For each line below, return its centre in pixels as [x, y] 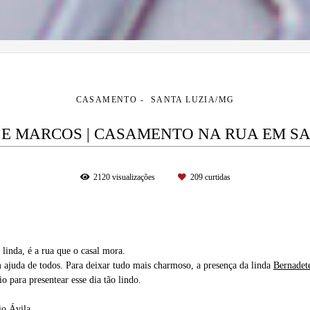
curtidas [216, 177]
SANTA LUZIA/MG [192, 100]
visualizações [133, 177]
